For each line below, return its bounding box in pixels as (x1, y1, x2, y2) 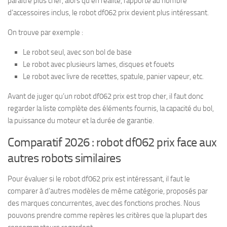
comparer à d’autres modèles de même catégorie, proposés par (8, 186, 208, 196)
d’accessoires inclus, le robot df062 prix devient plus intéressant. (8, 8, 209, 17)
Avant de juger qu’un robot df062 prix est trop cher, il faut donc (8, 91, 203, 101)
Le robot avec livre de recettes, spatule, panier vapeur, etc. (23, 71, 204, 81)
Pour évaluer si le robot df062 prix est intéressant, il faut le (8, 174, 190, 183)
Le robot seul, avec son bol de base (23, 47, 132, 57)
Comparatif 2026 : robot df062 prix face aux (8, 134, 217, 149)
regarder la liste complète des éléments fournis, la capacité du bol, (8, 103, 214, 113)
